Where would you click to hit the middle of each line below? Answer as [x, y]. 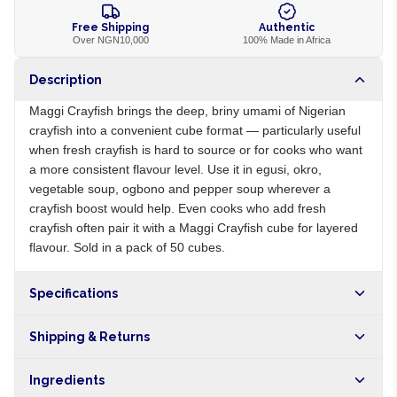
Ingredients [67, 380]
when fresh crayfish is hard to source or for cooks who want [196, 150]
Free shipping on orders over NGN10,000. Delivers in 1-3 [190, 368]
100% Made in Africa [287, 40]
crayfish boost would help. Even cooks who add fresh [178, 208]
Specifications [74, 293]
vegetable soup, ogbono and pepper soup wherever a [180, 189]
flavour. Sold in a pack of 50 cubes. [127, 247]
